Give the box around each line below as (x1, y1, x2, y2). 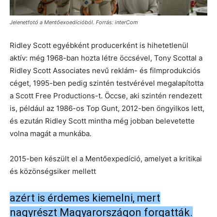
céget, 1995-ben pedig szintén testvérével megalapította (10, 78, 203, 88)
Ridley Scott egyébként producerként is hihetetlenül (10, 40, 188, 50)
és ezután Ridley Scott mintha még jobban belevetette (10, 116, 195, 125)
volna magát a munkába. (10, 128, 92, 138)
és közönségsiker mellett (10, 166, 96, 176)
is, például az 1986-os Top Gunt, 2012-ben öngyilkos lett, (10, 103, 204, 113)
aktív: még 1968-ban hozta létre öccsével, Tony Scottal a (10, 53, 202, 62)
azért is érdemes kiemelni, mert (10, 191, 160, 204)
